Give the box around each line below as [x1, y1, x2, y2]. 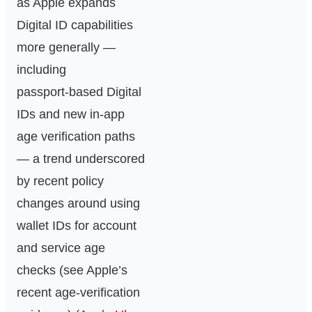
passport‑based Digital [17, 85, 141, 100]
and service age [17, 241, 105, 256]
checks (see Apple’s [17, 263, 127, 278]
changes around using [17, 196, 140, 211]
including [17, 63, 66, 77]
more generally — [17, 40, 116, 55]
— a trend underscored [17, 152, 145, 166]
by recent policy [17, 174, 104, 189]
